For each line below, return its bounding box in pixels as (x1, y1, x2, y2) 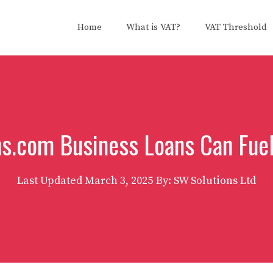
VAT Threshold (205, 21, 267, 33)
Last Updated (17, 174, 85, 188)
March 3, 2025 (85, 174, 153, 188)
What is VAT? (126, 21, 180, 33)
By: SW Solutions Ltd (156, 174, 256, 188)
